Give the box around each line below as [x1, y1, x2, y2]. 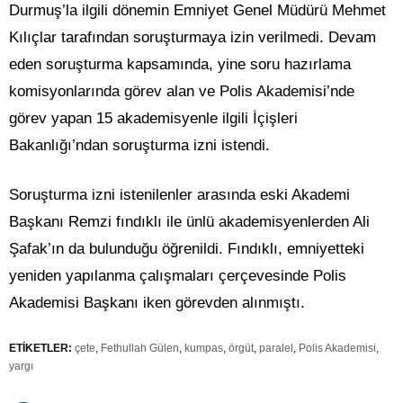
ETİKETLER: [9, 342, 72, 355]
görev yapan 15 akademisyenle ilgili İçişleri [9, 110, 298, 128]
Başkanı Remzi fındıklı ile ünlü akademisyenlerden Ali [9, 213, 370, 231]
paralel [259, 342, 293, 355]
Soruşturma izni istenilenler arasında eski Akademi [9, 186, 350, 204]
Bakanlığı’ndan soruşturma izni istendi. [9, 137, 270, 155]
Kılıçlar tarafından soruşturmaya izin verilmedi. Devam [9, 29, 376, 47]
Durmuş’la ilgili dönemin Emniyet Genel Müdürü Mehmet [9, 2, 386, 20]
